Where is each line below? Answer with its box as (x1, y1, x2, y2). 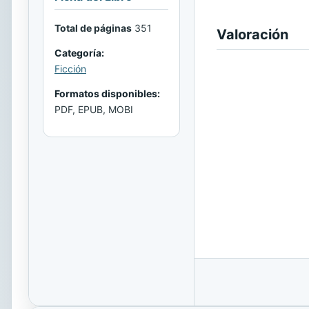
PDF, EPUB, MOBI (54, 103, 133, 115)
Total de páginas (54, 21, 132, 34)
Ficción (54, 62, 86, 74)
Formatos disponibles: (54, 87, 160, 99)
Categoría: (54, 46, 104, 59)
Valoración (217, 26, 288, 43)
